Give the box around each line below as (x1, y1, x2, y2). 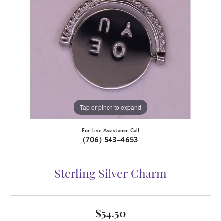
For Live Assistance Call (82, 127, 139, 134)
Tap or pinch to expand (80, 103, 141, 111)
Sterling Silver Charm (54, 169, 167, 181)
